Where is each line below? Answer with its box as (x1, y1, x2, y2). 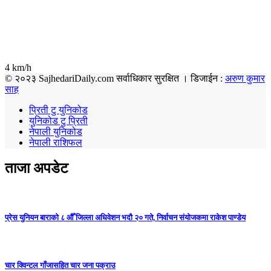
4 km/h (5, 62, 31, 73)
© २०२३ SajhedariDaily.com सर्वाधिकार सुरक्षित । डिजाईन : (5, 73, 225, 84)
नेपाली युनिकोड (29, 126, 82, 137)
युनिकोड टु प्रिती (29, 116, 88, 126)
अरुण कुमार (225, 73, 265, 84)
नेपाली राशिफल (29, 137, 82, 148)
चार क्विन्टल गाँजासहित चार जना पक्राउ (5, 260, 116, 270)
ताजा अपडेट (5, 160, 68, 177)
